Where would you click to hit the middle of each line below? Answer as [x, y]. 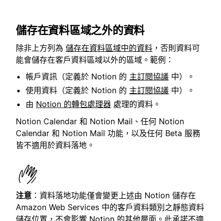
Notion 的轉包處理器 [74, 104]
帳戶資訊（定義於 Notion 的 [77, 77]
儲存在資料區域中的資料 [109, 48]
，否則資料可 [176, 48]
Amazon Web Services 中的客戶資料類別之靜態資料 [110, 207]
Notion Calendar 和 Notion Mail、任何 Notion [100, 121]
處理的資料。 [136, 104]
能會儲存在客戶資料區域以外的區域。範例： [95, 60]
